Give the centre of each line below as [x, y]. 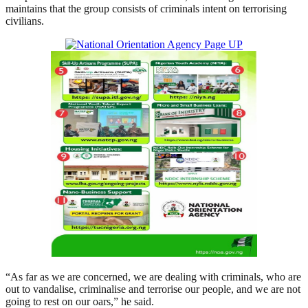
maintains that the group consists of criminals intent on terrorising [146, 9]
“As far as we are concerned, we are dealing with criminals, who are [153, 277]
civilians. [25, 21]
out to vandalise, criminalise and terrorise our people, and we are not [153, 289]
